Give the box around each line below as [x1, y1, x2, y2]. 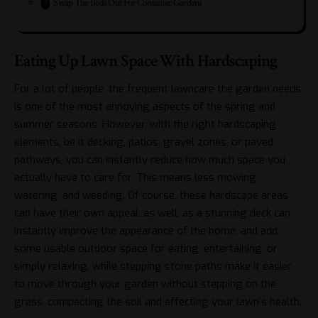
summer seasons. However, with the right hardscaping [14, 116, 276, 131]
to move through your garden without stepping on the [14, 276, 276, 291]
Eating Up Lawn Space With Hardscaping [14, 50, 278, 72]
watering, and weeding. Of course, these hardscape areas [14, 187, 288, 202]
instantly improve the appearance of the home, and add [14, 223, 278, 238]
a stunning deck [197, 205, 271, 220]
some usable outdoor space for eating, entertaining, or [14, 241, 278, 256]
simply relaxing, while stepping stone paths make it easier [14, 258, 292, 273]
